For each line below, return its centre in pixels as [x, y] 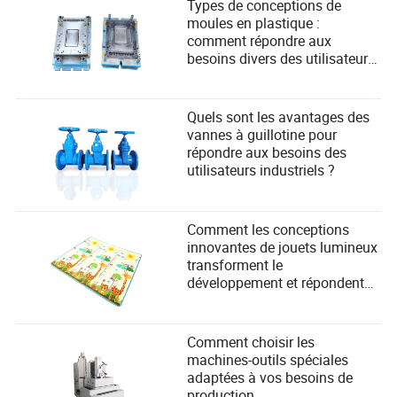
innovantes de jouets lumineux [283, 248]
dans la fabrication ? [252, 76]
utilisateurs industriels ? [261, 171]
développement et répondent [276, 283]
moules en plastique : [254, 23]
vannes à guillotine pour [262, 135]
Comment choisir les [251, 342]
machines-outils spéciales [268, 359]
